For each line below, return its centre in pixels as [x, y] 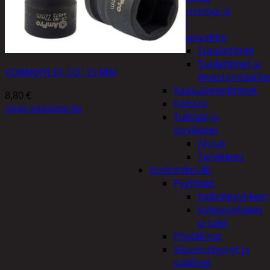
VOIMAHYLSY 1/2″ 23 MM [61, 72]
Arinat [212, 143]
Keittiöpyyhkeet [233, 196]
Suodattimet [226, 51]
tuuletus [168, 24]
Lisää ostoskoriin [43, 108]
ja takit [213, 223]
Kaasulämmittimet [215, 90]
